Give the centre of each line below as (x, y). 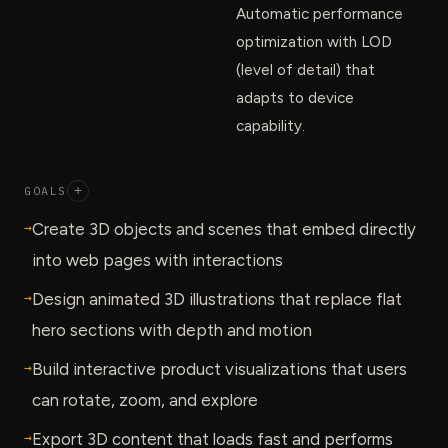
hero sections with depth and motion (172, 329)
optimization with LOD (314, 41)
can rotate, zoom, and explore (145, 399)
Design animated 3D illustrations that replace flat (217, 298)
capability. (270, 125)
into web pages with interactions (157, 259)
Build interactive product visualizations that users (219, 368)
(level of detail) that (305, 69)
